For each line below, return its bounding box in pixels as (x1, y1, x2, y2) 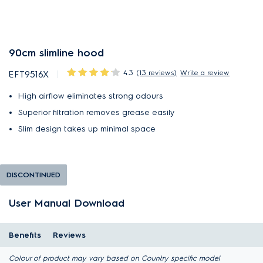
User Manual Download (9, 196, 124, 209)
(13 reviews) (137, 68, 177, 77)
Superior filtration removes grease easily (18, 107, 175, 117)
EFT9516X (9, 69, 49, 80)
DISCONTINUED (6, 170, 60, 179)
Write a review (180, 68, 230, 77)
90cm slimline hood (9, 46, 104, 59)
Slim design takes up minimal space (18, 124, 156, 134)
